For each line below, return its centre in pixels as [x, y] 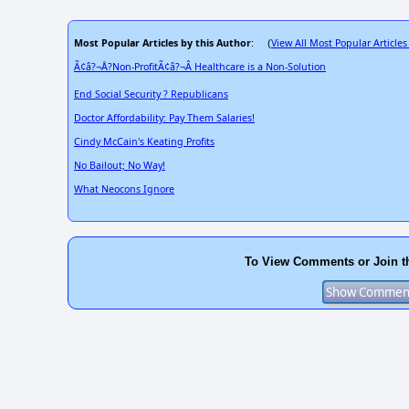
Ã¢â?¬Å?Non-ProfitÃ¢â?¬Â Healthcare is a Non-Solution [200, 66]
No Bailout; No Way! [120, 165]
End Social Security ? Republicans [151, 94]
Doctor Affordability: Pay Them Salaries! [164, 117]
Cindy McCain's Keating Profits [144, 141]
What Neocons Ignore [124, 189]
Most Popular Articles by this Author [163, 42]
